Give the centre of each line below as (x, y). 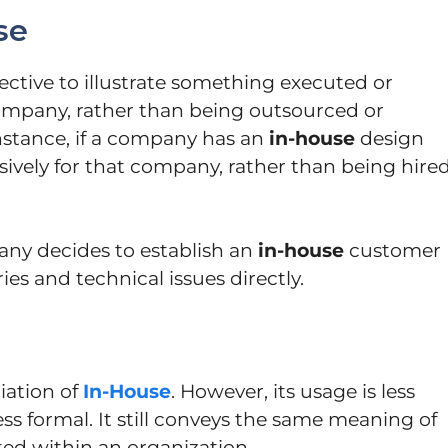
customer (392, 251)
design (389, 138)
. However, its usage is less (293, 391)
